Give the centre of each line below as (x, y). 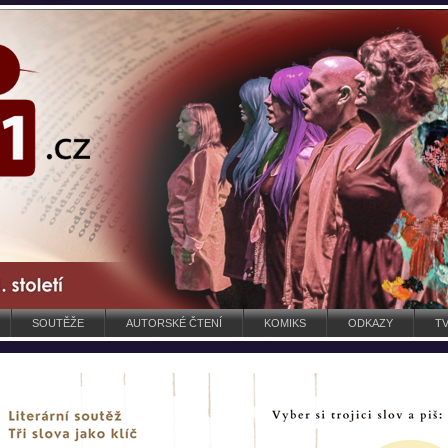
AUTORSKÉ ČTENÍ (174, 323)
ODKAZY (370, 323)
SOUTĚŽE (58, 323)
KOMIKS (285, 323)
